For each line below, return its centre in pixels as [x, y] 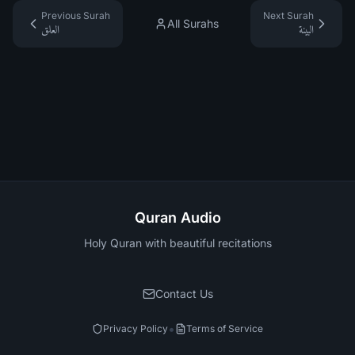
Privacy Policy [136, 328]
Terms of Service [225, 328]
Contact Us [184, 294]
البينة [306, 30]
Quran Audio [177, 218]
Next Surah [288, 15]
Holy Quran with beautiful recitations [177, 243]
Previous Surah [76, 15]
